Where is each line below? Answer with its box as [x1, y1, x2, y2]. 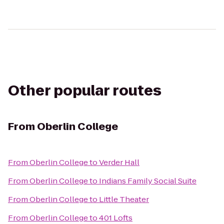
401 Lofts [99, 212, 132, 223]
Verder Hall [99, 157, 139, 167]
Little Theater [99, 194, 149, 204]
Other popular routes [8, 81, 161, 100]
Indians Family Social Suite [99, 175, 196, 186]
